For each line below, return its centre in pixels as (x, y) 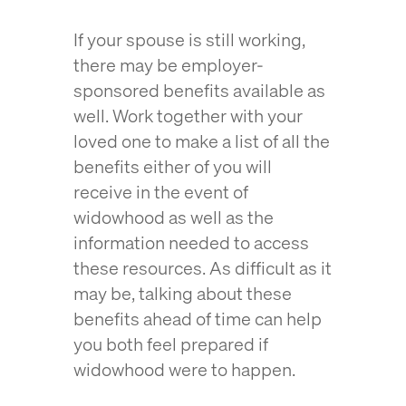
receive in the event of (160, 192)
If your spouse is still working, (189, 39)
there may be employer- (168, 65)
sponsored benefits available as (199, 90)
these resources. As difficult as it (202, 268)
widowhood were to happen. (188, 369)
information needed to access (191, 242)
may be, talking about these (182, 293)
